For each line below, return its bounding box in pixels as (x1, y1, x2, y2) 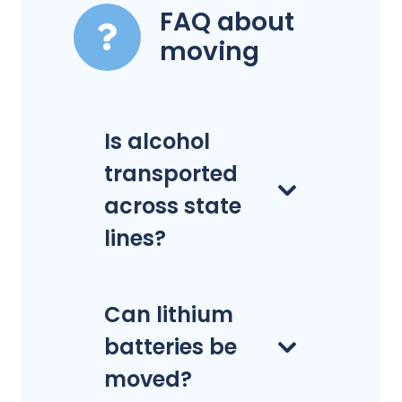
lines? (104, 223, 166, 253)
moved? (104, 363, 192, 394)
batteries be (104, 331, 237, 362)
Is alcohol (104, 126, 210, 156)
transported (104, 158, 238, 188)
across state (104, 190, 241, 221)
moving (160, 34, 259, 70)
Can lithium (104, 299, 233, 329)
